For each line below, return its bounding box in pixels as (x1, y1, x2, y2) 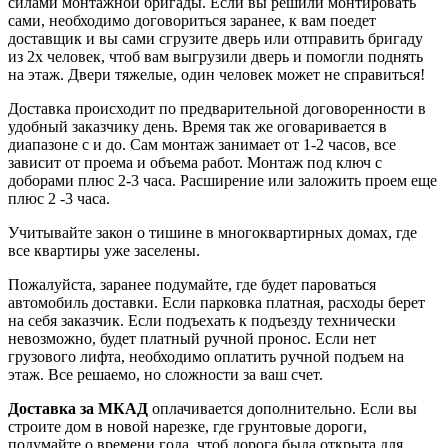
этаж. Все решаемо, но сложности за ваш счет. (8, 365, 323, 383)
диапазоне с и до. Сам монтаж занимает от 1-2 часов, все (8, 135, 396, 153)
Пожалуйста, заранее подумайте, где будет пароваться (8, 275, 376, 293)
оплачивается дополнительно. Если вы (148, 399, 417, 417)
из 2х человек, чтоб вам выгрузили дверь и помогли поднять (8, 47, 423, 65)
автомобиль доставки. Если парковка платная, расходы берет (8, 293, 425, 311)
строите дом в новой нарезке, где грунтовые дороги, (8, 417, 367, 435)
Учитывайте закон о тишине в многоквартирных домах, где (8, 223, 417, 241)
